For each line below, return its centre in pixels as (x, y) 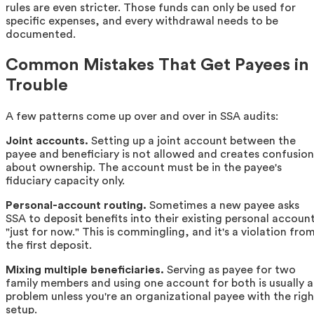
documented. (41, 34)
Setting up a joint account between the (192, 141)
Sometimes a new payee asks (223, 205)
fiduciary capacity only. (65, 180)
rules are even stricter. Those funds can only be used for (151, 7)
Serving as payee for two (230, 269)
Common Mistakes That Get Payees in (157, 65)
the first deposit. (49, 245)
